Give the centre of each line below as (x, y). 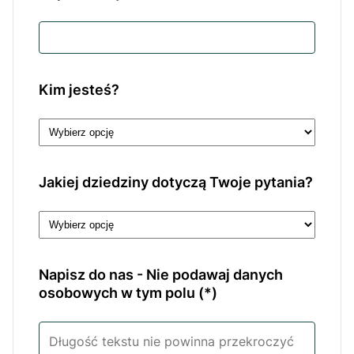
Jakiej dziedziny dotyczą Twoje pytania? (176, 182)
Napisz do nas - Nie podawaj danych (161, 275)
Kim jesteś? (79, 90)
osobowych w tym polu (117, 293)
